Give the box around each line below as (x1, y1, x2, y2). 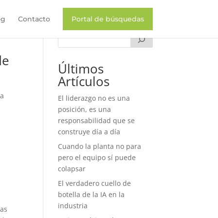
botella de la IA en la (58, 190, 125, 199)
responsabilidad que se (58, 116, 135, 125)
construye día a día (58, 127, 121, 136)
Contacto (18, 15, 50, 23)
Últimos (58, 60, 104, 77)
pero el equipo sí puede (58, 153, 136, 162)
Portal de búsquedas (71, 15, 144, 23)
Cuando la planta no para (58, 142, 142, 151)
